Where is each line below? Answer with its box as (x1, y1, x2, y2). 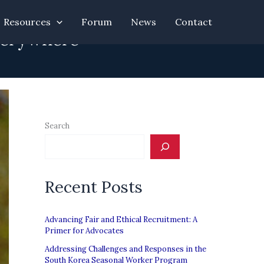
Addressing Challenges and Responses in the (45, 244, 206, 255)
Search (45, 121, 70, 131)
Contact (175, 16, 212, 28)
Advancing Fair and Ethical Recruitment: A (45, 214, 197, 225)
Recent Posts (45, 177, 143, 197)
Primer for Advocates (45, 226, 124, 236)
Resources (4, 16, 51, 28)
